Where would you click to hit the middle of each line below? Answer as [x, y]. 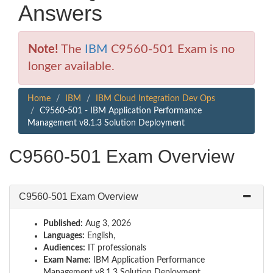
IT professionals [116, 248]
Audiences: [64, 248]
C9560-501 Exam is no [171, 49]
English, [100, 236]
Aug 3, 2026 [107, 224]
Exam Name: [67, 260]
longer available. [71, 66]
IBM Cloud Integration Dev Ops [155, 99]
